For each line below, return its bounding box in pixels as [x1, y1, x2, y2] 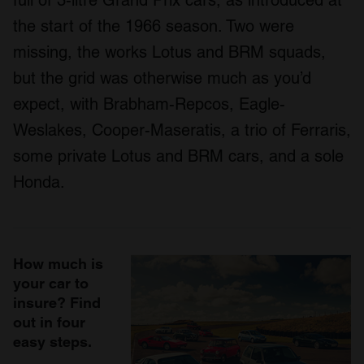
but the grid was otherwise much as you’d [13, 68, 311, 89]
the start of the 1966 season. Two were [13, 16, 294, 37]
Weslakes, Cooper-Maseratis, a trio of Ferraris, [13, 120, 351, 141]
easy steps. [13, 333, 92, 351]
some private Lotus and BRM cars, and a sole [13, 146, 344, 167]
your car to [13, 275, 89, 292]
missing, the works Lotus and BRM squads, [13, 42, 326, 63]
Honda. [13, 172, 65, 193]
